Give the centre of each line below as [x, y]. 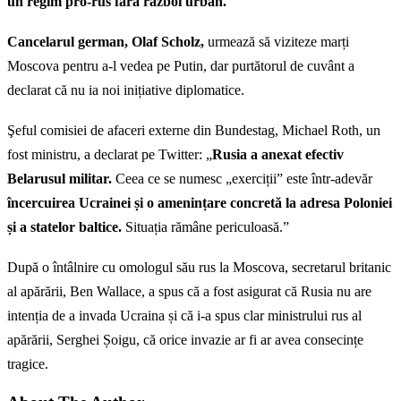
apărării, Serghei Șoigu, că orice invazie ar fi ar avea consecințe [185, 340]
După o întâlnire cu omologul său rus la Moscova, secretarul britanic [199, 268]
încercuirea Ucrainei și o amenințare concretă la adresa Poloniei [200, 203]
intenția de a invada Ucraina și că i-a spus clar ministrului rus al [184, 316]
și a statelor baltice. [64, 227]
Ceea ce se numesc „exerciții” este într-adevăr [244, 179]
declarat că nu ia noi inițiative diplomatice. [126, 90]
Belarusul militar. [61, 179]
